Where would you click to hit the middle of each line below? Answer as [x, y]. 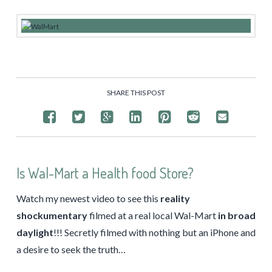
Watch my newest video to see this [87, 198]
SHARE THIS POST [136, 92]
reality [174, 198]
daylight [35, 232]
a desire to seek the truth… [71, 249]
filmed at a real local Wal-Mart [152, 215]
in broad [236, 215]
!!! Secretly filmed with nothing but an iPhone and [154, 232]
